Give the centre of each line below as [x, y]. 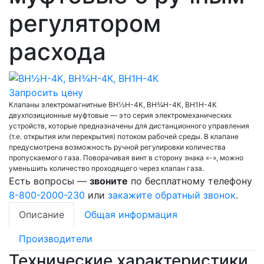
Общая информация [131, 215]
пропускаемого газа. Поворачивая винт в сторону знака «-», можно [126, 158]
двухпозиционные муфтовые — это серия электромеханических [120, 115]
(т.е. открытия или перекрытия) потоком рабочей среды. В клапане [124, 137]
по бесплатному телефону [190, 181]
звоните [109, 181]
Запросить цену [46, 93]
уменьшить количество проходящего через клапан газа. [106, 169]
